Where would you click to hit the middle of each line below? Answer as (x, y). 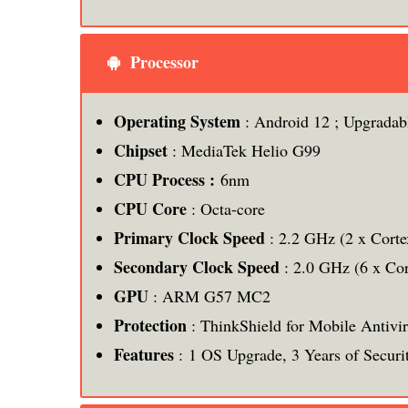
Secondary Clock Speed (197, 266)
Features (144, 354)
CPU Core (150, 208)
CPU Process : (167, 179)
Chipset (143, 150)
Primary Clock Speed (189, 237)
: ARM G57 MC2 (212, 296)
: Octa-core (226, 208)
